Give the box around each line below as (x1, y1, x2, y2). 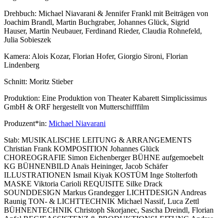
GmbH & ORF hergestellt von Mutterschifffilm (4, 103, 149, 111)
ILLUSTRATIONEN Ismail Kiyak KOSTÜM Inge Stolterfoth (4, 171, 198, 180)
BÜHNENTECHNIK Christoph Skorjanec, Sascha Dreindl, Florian (4, 206, 214, 215)
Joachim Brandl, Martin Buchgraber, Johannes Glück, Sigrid (4, 18, 189, 27)
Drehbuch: (4, 9, 36, 18)
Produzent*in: (4, 119, 47, 128)
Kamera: (4, 52, 32, 61)
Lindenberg (4, 61, 39, 70)
